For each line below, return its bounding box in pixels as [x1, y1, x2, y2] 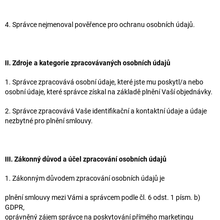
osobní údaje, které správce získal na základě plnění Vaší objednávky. [5, 87, 213, 96]
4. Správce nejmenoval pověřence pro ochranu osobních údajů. [5, 20, 196, 28]
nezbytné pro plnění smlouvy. [5, 116, 93, 125]
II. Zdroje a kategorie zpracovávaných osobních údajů [5, 58, 170, 67]
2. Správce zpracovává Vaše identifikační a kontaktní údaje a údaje [5, 107, 207, 115]
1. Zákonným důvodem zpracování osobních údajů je [5, 174, 165, 182]
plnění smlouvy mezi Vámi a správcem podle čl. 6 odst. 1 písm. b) [5, 193, 200, 201]
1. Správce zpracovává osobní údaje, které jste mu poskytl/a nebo [5, 78, 203, 86]
